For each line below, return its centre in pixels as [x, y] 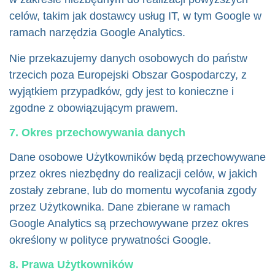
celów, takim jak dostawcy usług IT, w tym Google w [135, 16]
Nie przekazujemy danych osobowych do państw [128, 58]
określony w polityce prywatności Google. [110, 240]
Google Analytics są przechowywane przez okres [129, 223]
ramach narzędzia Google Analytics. [97, 33]
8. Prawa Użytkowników [71, 265]
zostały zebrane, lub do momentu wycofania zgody [133, 190]
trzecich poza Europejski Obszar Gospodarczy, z [128, 75]
